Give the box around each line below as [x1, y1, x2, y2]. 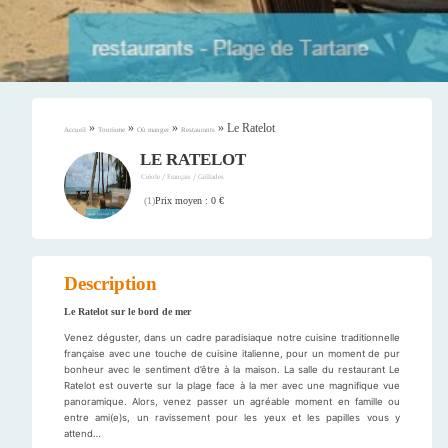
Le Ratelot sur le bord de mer [64, 306, 191, 318]
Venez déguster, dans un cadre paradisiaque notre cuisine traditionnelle [64, 332, 400, 344]
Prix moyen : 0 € [155, 195, 225, 206]
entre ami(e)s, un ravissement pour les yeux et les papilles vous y [64, 412, 400, 424]
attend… [64, 428, 101, 440]
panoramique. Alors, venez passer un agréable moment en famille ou [64, 396, 400, 408]
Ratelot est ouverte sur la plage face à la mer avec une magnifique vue [64, 380, 400, 392]
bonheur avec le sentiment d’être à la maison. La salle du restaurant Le [64, 364, 400, 376]
